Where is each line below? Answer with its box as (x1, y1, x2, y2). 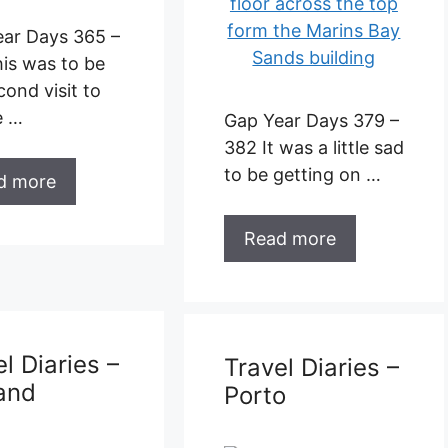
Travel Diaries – (223, 287, 399, 317)
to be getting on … (223, 90, 381, 112)
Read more (243, 154, 336, 176)
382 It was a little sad (223, 63, 404, 85)
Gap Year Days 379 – (223, 36, 399, 58)
